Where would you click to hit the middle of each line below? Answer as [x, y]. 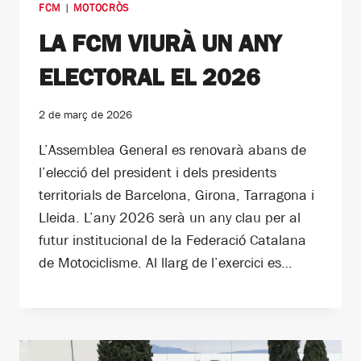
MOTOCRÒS [101, 8]
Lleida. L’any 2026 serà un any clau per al [170, 218]
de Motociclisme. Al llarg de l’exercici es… [165, 263]
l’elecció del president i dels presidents [158, 173]
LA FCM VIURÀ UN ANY [160, 43]
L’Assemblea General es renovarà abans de [172, 150]
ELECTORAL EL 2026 [149, 77]
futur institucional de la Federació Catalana [172, 241]
